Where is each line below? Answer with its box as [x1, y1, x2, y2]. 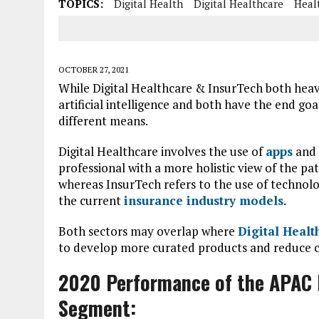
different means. [58, 113, 148, 129]
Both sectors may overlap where [58, 223, 238, 239]
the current [58, 192, 124, 209]
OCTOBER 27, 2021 [58, 64, 129, 75]
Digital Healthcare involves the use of [58, 143, 266, 159]
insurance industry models [124, 192, 283, 209]
